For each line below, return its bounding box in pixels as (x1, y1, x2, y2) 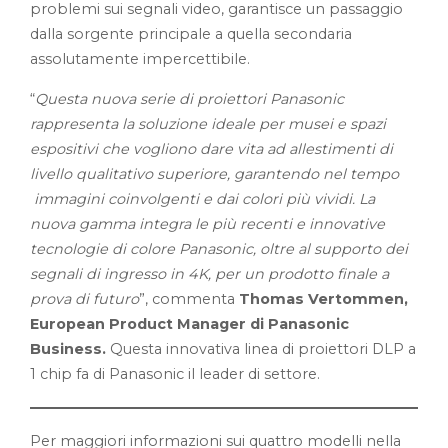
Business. (30, 339, 106, 358)
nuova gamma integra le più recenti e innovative (30, 214, 385, 233)
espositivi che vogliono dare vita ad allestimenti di (30, 139, 393, 158)
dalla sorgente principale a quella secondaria (30, 24, 352, 43)
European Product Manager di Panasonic (30, 314, 349, 333)
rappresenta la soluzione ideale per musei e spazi (30, 114, 386, 133)
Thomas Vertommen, (239, 289, 408, 308)
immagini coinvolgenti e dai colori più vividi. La (30, 189, 375, 208)
